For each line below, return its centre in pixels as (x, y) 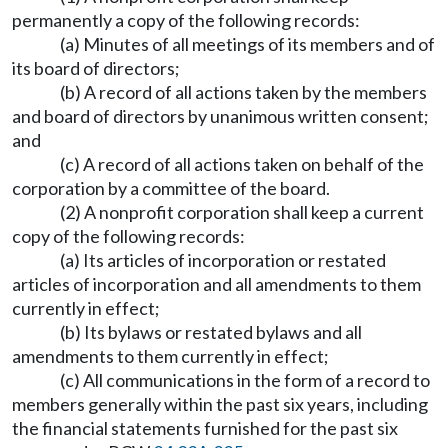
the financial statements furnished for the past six (205, 428)
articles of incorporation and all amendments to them (216, 284)
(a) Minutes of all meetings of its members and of (247, 44)
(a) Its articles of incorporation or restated (223, 260)
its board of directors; (96, 68)
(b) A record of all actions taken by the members (243, 92)
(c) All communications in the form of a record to (245, 380)
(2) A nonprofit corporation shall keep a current (242, 212)
